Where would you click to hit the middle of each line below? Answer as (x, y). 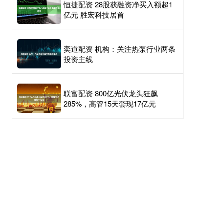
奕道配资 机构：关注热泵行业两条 (120, 49)
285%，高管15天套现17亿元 (110, 104)
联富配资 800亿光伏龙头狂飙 (111, 93)
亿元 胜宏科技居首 (94, 15)
